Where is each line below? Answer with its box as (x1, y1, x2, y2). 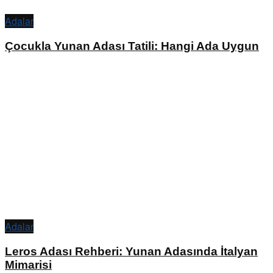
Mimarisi (5, 258, 52, 271)
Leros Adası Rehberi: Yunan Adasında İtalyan (5, 244, 258, 258)
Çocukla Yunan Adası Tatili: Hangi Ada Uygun (5, 39, 259, 52)
